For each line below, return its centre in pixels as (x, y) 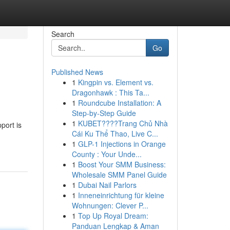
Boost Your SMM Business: (122, 164)
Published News (77, 72)
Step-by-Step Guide (104, 113)
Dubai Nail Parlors (107, 185)
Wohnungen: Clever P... (110, 205)
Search (63, 34)
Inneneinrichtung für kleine (121, 195)
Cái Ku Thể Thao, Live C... (115, 133)
